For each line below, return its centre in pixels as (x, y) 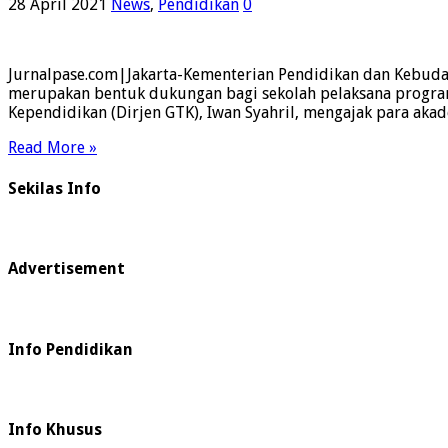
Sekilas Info (54, 188)
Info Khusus (55, 430)
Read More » (52, 148)
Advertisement (66, 269)
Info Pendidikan (70, 349)
